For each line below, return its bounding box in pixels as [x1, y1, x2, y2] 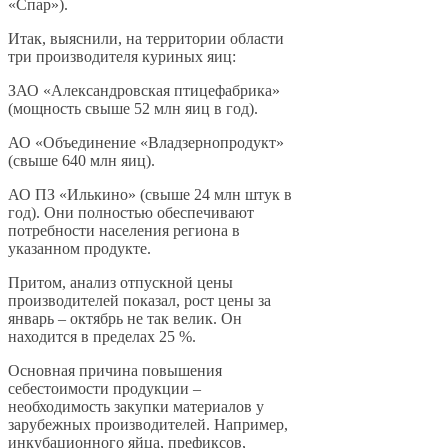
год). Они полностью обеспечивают [8, 204, 254, 222]
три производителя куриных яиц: [8, 48, 236, 66]
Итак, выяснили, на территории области [8, 30, 284, 48]
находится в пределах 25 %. [8, 328, 196, 346]
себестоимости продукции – [8, 380, 201, 398]
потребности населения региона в [8, 222, 240, 240]
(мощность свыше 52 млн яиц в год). [8, 100, 258, 118]
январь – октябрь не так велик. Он [8, 310, 242, 328]
